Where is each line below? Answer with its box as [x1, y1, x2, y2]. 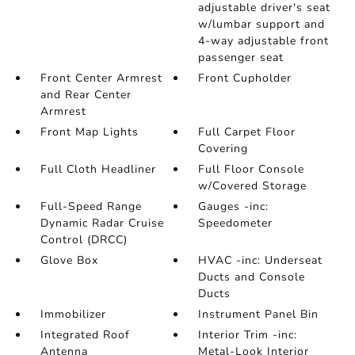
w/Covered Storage [198, 178, 307, 194]
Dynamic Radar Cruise [40, 216, 164, 231]
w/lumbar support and [198, 17, 326, 32]
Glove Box [40, 253, 98, 269]
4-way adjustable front [198, 33, 330, 49]
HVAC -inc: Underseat [198, 253, 323, 269]
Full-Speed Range [40, 199, 142, 215]
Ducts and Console [198, 269, 306, 285]
